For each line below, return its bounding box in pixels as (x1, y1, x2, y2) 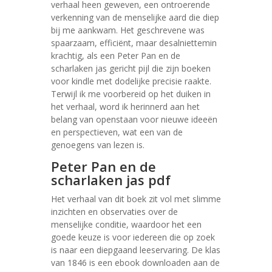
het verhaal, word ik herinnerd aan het (51, 101, 200, 112)
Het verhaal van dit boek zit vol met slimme (51, 193, 221, 205)
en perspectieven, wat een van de (51, 126, 183, 138)
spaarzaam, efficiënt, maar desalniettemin (51, 37, 217, 49)
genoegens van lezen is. (51, 139, 144, 151)
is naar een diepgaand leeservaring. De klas (51, 244, 220, 256)
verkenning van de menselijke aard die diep (51, 12, 219, 23)
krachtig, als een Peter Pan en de (51, 50, 180, 61)
